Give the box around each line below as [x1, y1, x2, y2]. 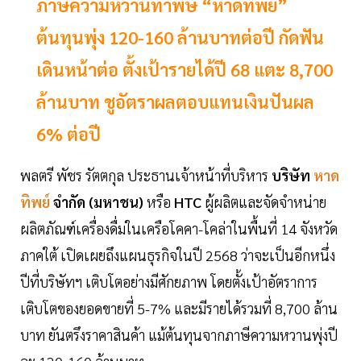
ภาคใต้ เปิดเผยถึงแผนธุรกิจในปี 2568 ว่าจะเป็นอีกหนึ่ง [20, 246, 335, 265]
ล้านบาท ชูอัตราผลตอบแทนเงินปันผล [36, 90, 314, 114]
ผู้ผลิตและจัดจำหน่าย [205, 193, 326, 212]
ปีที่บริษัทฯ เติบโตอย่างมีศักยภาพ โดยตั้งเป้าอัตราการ [20, 272, 317, 292]
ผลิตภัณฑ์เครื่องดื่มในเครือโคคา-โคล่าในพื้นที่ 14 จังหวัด [20, 219, 338, 239]
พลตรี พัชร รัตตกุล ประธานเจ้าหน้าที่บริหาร [20, 166, 272, 185]
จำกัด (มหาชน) [53, 193, 147, 212]
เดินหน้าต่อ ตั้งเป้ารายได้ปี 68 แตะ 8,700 [36, 58, 333, 81]
